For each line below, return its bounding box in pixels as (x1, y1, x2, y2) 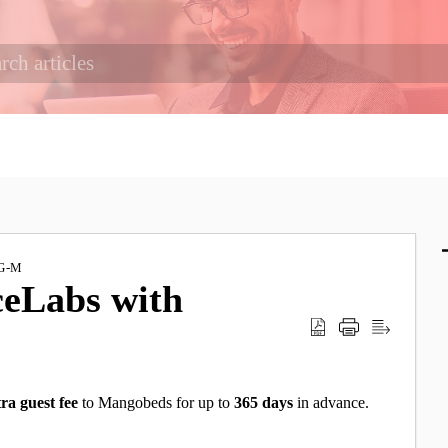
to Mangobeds (78, 394, 173, 412)
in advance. (293, 394, 370, 412)
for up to (172, 394, 235, 412)
